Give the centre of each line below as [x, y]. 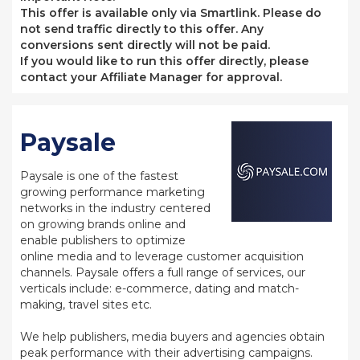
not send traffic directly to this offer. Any [142, 29]
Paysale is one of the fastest [99, 176]
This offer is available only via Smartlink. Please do [171, 13]
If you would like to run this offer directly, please [164, 61]
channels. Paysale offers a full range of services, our [163, 272]
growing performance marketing [112, 192]
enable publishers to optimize [103, 240]
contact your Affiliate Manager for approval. [151, 77]
